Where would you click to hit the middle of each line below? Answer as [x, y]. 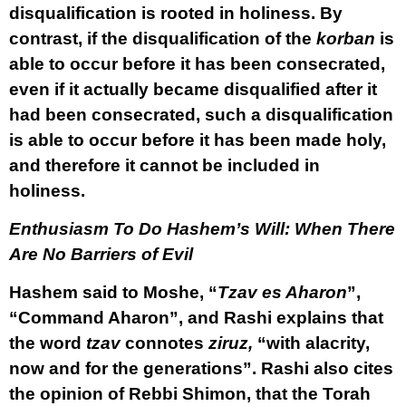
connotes [164, 343]
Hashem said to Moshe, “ [113, 292]
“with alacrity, [311, 343]
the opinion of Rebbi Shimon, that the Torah [190, 394]
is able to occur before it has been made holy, [198, 140]
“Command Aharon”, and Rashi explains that [196, 318]
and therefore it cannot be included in [164, 165]
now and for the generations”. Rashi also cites [201, 368]
